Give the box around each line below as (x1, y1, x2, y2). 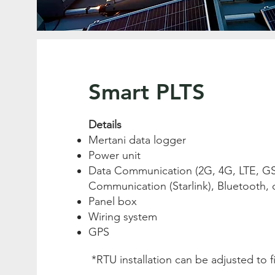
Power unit (88, 149, 144, 162)
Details (88, 118, 122, 131)
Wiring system (88, 210, 157, 223)
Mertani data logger (88, 133, 186, 147)
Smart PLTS (88, 79, 205, 105)
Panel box (88, 195, 137, 208)
